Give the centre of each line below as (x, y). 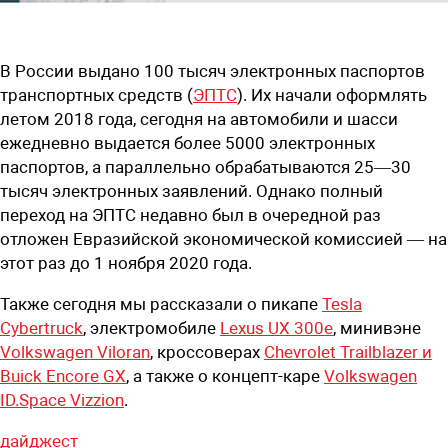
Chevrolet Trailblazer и (348, 351)
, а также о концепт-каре (225, 375)
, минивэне (377, 327)
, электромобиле (151, 327)
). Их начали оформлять (332, 94)
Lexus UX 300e (276, 327)
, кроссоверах (207, 351)
